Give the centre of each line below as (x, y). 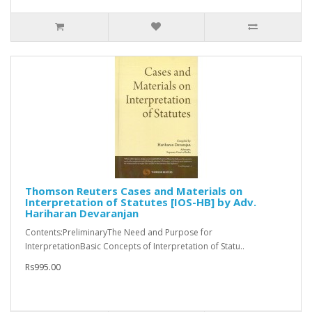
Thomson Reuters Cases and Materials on (134, 191)
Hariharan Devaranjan (82, 213)
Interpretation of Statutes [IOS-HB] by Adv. (141, 202)
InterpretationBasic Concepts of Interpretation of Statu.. (135, 247)
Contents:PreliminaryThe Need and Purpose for (119, 233)
